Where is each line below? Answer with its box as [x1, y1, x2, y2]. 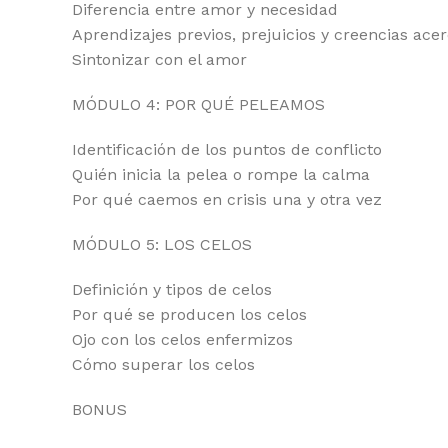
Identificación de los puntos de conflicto [72, 140, 382, 159]
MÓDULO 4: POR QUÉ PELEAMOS [72, 95, 325, 114]
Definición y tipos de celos [72, 280, 272, 299]
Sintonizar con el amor [72, 50, 247, 69]
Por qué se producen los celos [72, 305, 307, 324]
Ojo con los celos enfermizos [72, 330, 293, 349]
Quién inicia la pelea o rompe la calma [72, 165, 370, 184]
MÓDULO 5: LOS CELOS [72, 235, 252, 254]
